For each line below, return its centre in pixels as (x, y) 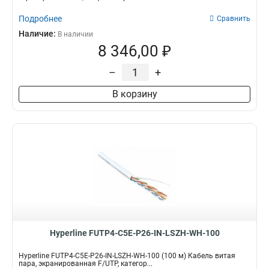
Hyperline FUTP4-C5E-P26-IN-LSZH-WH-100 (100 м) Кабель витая (127, 256)
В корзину (134, 94)
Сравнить (234, 19)
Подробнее (40, 19)
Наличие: (38, 34)
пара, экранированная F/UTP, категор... (86, 264)
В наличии (75, 34)
